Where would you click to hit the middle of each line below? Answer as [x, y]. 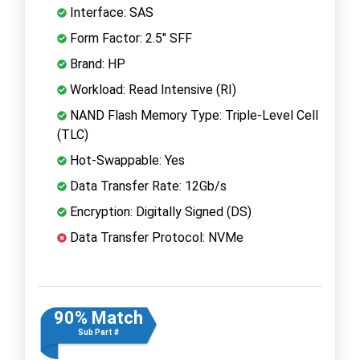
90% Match [98, 317]
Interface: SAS [110, 12]
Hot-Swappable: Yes [126, 160]
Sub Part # [98, 332]
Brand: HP [96, 63]
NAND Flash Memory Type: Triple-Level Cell [192, 115]
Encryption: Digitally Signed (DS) [159, 211]
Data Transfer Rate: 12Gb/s [147, 186]
